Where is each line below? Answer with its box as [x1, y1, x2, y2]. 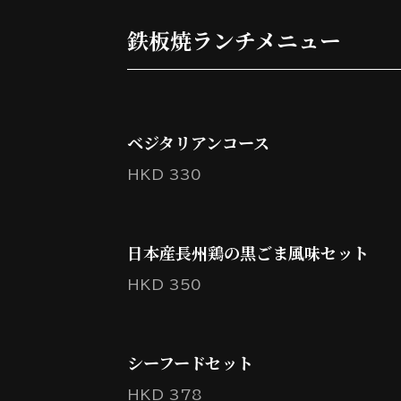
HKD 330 [127, 166, 202, 182]
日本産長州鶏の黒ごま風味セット [127, 240, 369, 264]
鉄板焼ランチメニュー [127, 24, 341, 55]
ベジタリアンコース [127, 130, 269, 154]
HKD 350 [127, 277, 202, 292]
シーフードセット [127, 350, 253, 374]
